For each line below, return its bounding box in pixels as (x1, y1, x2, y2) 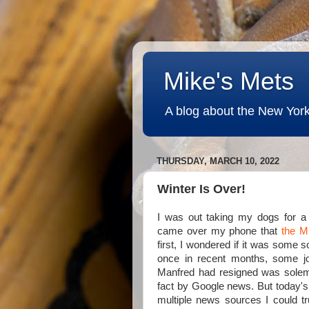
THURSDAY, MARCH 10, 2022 (157, 156, 279, 167)
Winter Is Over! (157, 181, 246, 196)
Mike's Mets (163, 67, 294, 95)
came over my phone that (157, 226, 282, 237)
